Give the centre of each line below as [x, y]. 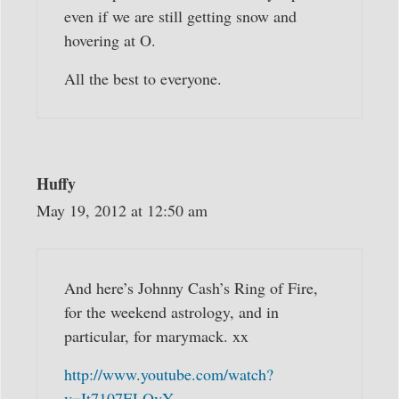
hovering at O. [110, 40]
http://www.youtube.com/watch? [169, 375]
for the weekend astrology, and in [171, 311]
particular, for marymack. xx [156, 335]
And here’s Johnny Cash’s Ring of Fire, [191, 287]
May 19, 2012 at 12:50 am [122, 210]
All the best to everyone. [143, 78]
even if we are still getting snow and [180, 16]
